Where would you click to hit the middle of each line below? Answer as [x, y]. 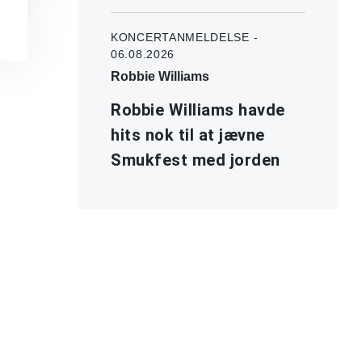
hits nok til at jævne [188, 135]
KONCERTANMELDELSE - [185, 37]
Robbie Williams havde [198, 109]
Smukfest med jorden [196, 160]
